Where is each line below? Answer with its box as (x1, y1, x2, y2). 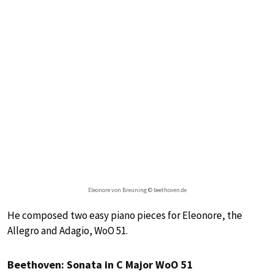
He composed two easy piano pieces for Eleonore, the (7, 208, 242, 222)
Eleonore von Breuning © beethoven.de (87, 185, 187, 194)
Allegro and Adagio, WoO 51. (7, 223, 128, 237)
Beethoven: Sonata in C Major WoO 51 (7, 257, 193, 272)
